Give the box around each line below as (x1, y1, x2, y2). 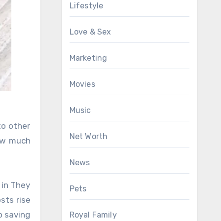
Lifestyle (69, 1, 104, 10)
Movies (69, 79, 95, 89)
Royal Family (69, 210, 117, 220)
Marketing (69, 53, 108, 63)
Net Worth (69, 132, 108, 141)
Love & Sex (69, 27, 111, 37)
